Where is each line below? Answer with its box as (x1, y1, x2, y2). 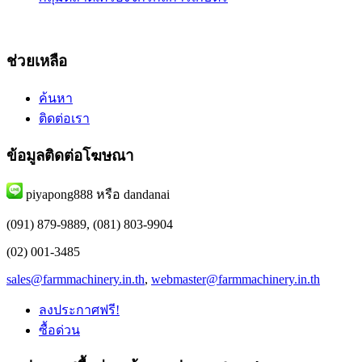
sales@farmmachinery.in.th (6, 271, 145, 286)
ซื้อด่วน (39, 322, 80, 337)
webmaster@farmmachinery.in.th (151, 271, 320, 286)
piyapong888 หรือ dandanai (23, 187, 170, 201)
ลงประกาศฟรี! (39, 302, 120, 317)
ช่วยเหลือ (6, 53, 67, 70)
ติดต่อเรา (39, 112, 90, 126)
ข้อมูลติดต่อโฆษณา (6, 146, 134, 164)
